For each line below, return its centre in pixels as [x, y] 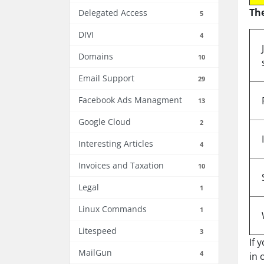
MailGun [95, 253]
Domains [96, 56]
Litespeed [98, 231]
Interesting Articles [116, 143]
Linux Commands [113, 209]
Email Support [106, 78]
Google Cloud [105, 122]
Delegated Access [113, 13]
